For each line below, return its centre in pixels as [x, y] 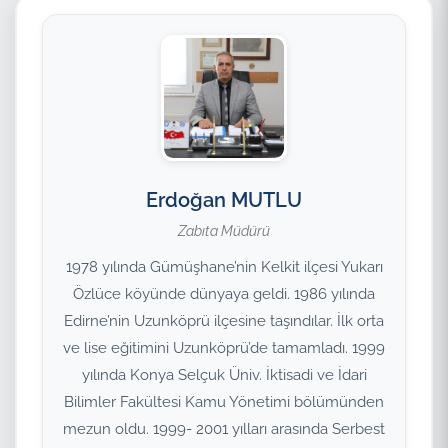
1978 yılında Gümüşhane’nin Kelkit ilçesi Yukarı [224, 267]
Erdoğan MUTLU [224, 200]
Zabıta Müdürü [224, 231]
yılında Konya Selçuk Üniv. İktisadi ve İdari [224, 375]
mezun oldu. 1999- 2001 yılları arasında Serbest [224, 429]
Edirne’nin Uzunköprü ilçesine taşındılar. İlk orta [224, 321]
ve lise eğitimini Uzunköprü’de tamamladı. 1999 [224, 348]
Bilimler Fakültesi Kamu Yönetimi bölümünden [224, 402]
